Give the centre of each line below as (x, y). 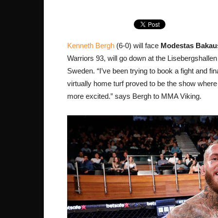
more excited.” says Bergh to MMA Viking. (134, 96)
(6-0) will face (137, 46)
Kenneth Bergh (91, 46)
